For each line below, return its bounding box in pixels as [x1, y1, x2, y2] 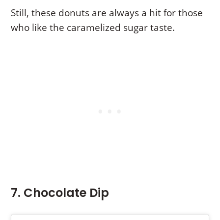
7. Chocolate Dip [11, 184, 110, 201]
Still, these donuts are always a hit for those [11, 6, 203, 19]
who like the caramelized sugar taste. [11, 21, 175, 34]
